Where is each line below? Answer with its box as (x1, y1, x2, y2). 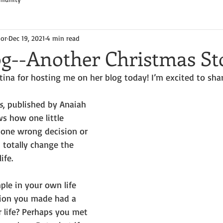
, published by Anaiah (3, 99, 89, 110)
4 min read (46, 33, 79, 42)
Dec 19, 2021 (8, 33, 45, 42)
